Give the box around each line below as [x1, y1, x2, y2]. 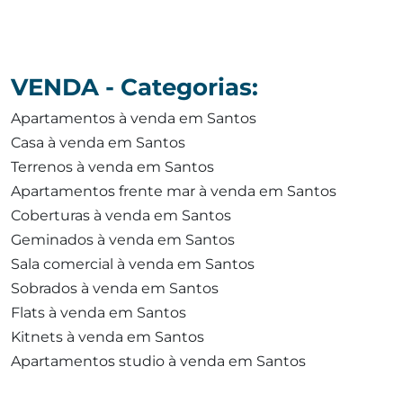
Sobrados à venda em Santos [11, 280, 219, 297]
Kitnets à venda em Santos [11, 328, 204, 345]
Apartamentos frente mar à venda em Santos [11, 183, 336, 200]
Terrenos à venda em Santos [11, 158, 214, 175]
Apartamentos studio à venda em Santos [11, 353, 306, 370]
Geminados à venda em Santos [11, 231, 235, 248]
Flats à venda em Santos [11, 304, 186, 321]
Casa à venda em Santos [11, 134, 185, 151]
